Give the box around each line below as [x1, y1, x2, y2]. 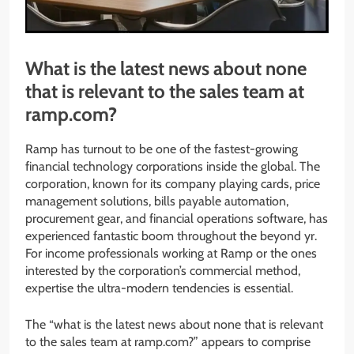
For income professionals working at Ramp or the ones [25, 246, 317, 262]
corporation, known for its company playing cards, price [25, 176, 320, 192]
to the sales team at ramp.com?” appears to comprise [25, 334, 311, 350]
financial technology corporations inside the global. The [25, 159, 320, 175]
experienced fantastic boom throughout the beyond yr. [25, 228, 317, 244]
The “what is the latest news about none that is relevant [25, 317, 323, 333]
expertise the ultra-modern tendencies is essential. [25, 281, 293, 296]
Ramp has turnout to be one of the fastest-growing [25, 141, 298, 157]
